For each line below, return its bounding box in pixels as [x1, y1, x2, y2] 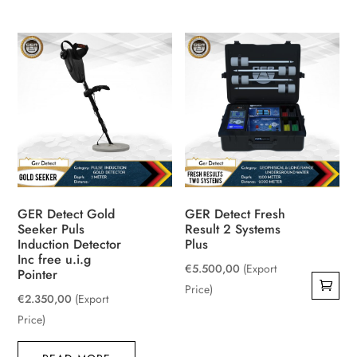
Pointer [18, 265, 58, 284]
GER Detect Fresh [185, 204, 286, 223]
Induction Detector [18, 234, 122, 253]
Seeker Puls [18, 219, 85, 238]
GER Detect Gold [18, 204, 116, 223]
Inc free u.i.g [18, 249, 92, 269]
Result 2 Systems [185, 219, 281, 238]
